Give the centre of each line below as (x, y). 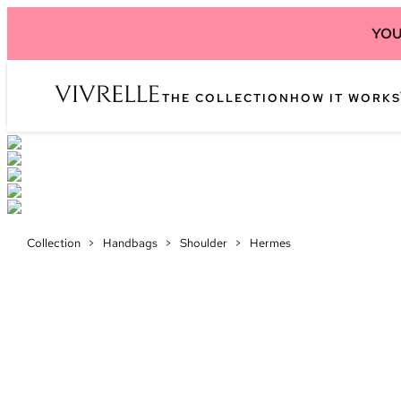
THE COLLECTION (226, 98)
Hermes (270, 243)
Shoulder (204, 243)
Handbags (130, 243)
